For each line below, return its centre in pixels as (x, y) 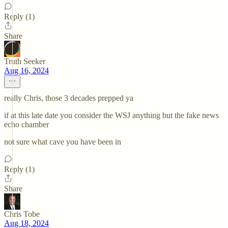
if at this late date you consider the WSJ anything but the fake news (111, 115)
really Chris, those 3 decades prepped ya (69, 98)
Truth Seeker (25, 61)
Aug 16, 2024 (26, 70)
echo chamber (26, 124)
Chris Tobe (22, 214)
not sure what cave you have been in (63, 142)
